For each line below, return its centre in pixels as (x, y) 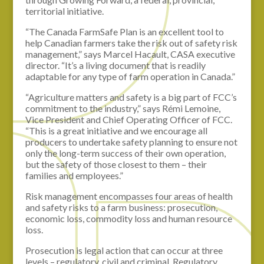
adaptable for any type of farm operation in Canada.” (130, 76)
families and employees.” (74, 175)
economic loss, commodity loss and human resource (128, 218)
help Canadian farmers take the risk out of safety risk (131, 42)
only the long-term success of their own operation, (125, 153)
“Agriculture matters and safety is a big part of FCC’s (131, 97)
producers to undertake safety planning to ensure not (131, 141)
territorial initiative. (64, 11)
